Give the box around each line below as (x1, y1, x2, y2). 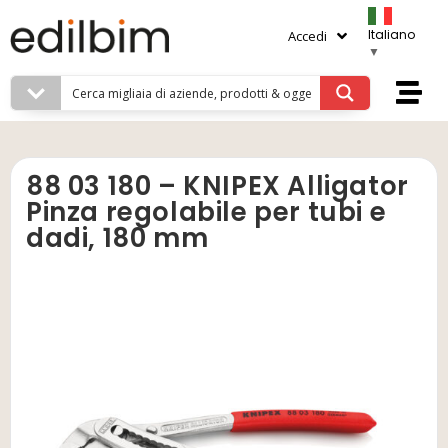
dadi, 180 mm (26, 220, 209, 256)
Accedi (288, 26, 328, 45)
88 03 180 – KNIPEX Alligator (26, 168, 409, 204)
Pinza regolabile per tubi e (26, 194, 387, 230)
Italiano (368, 26, 416, 43)
